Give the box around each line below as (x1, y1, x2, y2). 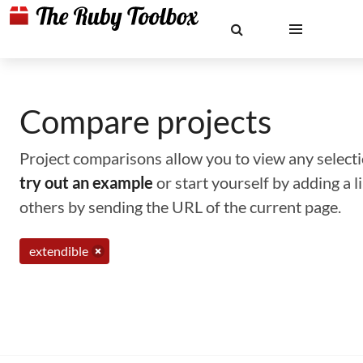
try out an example (19, 173, 153, 192)
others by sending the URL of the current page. (19, 197, 341, 216)
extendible (29, 243, 88, 258)
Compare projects (19, 102, 271, 141)
